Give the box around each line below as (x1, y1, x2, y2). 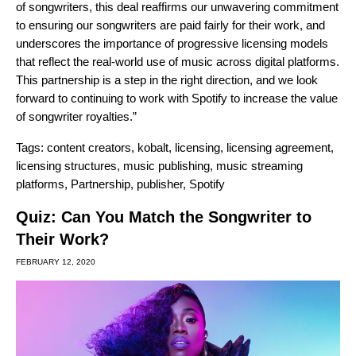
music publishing (123, 158, 210, 172)
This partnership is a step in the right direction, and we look (16, 72, 318, 87)
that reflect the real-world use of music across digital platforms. (16, 54, 339, 68)
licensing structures (16, 158, 117, 172)
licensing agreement (226, 140, 331, 154)
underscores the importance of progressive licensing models (16, 36, 328, 50)
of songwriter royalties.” (16, 109, 137, 123)
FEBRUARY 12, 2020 (16, 257, 95, 266)
